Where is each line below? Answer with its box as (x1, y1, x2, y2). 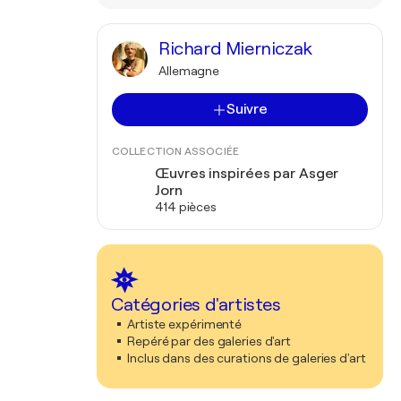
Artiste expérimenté (127, 317, 243, 331)
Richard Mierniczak (158, 38, 312, 59)
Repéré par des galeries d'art (127, 334, 292, 348)
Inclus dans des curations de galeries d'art (127, 351, 366, 365)
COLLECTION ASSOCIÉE (112, 145, 239, 158)
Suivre (226, 101, 269, 117)
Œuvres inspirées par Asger (155, 166, 339, 182)
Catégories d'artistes (111, 294, 281, 315)
